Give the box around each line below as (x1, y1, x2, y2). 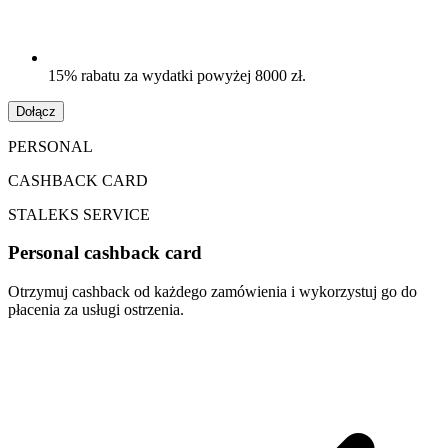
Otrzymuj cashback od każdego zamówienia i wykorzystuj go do (8, 283, 417, 301)
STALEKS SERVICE (8, 205, 150, 223)
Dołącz (16, 103, 56, 119)
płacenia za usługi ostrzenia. (8, 301, 184, 319)
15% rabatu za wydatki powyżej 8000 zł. (48, 66, 306, 84)
